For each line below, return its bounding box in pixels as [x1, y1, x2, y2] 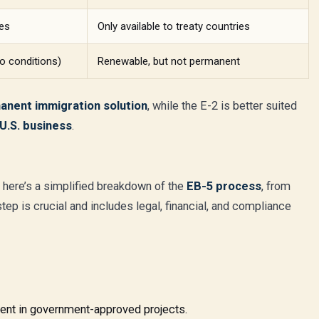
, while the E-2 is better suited [147, 99, 297, 113]
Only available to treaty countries [98, 20, 250, 33]
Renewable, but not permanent [98, 55, 240, 68]
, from [261, 179, 291, 193]
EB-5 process [187, 179, 261, 193]
